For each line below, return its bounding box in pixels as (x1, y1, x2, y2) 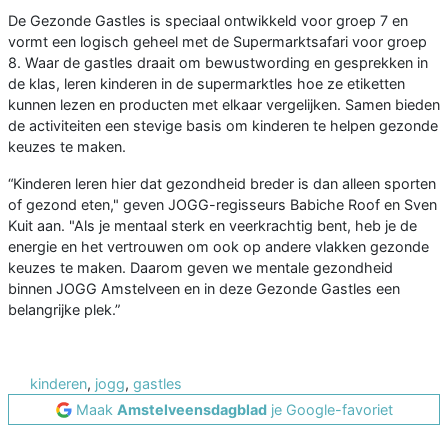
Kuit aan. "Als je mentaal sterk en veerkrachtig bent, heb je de (8, 217, 417, 235)
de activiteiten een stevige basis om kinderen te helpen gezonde (8, 117, 438, 135)
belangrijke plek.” (8, 301, 120, 319)
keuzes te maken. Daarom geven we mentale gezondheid (8, 259, 393, 277)
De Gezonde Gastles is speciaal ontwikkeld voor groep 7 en (8, 12, 408, 30)
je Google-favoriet (266, 401, 393, 419)
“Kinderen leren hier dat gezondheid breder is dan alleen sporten (8, 175, 436, 193)
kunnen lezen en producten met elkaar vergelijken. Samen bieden (8, 96, 440, 114)
